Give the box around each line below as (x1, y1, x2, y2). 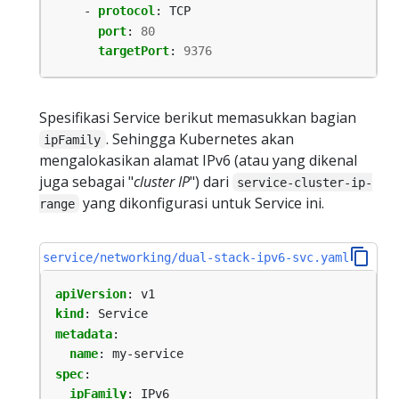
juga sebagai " (39, 171, 134, 191)
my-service (112, 346, 183, 362)
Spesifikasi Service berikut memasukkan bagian (39, 107, 356, 127)
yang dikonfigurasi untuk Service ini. (79, 192, 325, 213)
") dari (190, 171, 232, 191)
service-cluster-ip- (237, 175, 373, 190)
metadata (55, 326, 112, 341)
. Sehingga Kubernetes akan (105, 128, 294, 149)
